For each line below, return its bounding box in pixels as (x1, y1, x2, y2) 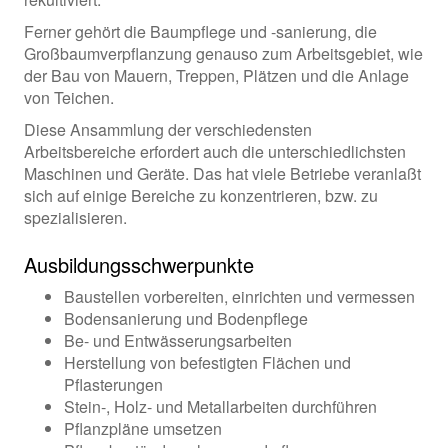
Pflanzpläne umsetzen (63, 417, 222, 440)
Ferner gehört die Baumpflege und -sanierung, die (23, 20, 377, 43)
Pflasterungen (63, 373, 163, 396)
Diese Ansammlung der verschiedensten (23, 118, 312, 141)
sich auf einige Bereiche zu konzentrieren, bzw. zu (23, 184, 378, 207)
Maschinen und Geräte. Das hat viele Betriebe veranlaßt (23, 162, 421, 185)
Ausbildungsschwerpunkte (23, 250, 254, 279)
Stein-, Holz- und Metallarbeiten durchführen (63, 395, 377, 418)
